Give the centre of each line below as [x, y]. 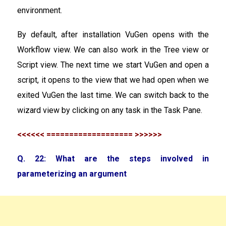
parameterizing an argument [72, 174]
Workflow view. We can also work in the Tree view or [113, 49]
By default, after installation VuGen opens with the [113, 34]
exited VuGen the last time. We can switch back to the [113, 95]
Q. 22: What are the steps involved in [113, 158]
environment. [40, 10]
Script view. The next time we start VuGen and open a [113, 65]
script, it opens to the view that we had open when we [113, 80]
